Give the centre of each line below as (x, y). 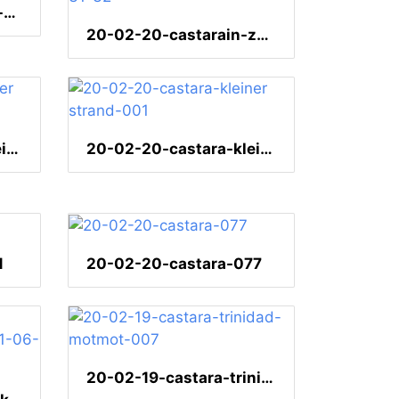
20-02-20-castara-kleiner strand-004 (12, 149)
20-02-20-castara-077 (174, 264)
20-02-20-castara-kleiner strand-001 (266, 149)
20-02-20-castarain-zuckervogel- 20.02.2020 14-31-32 (263, 35)
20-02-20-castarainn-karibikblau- (10, 13)
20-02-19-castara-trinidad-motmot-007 (267, 378)
